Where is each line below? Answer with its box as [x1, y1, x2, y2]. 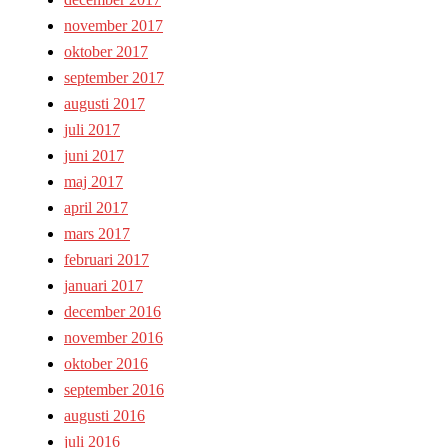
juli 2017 [64, 121, 120, 139]
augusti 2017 [64, 95, 145, 113]
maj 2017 [64, 173, 123, 191]
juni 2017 [64, 147, 124, 165]
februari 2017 [64, 251, 149, 269]
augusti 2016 [64, 407, 145, 425]
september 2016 [64, 381, 164, 399]
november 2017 [64, 17, 163, 35]
